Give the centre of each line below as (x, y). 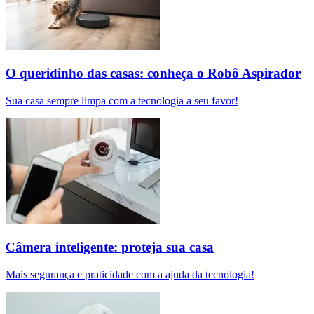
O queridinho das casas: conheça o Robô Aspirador (153, 74)
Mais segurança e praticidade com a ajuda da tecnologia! (130, 274)
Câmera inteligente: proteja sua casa (110, 247)
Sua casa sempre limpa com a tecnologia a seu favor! (122, 101)
